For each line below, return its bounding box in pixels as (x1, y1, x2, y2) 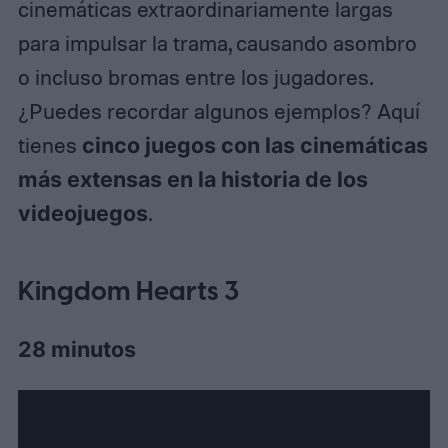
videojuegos (17, 199, 148, 226)
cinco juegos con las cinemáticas (81, 131, 428, 158)
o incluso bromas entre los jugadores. (17, 63, 372, 90)
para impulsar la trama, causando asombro (17, 29, 417, 56)
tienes (17, 131, 82, 158)
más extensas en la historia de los (17, 165, 368, 192)
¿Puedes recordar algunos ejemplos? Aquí (17, 97, 420, 124)
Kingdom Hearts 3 (17, 273, 239, 312)
